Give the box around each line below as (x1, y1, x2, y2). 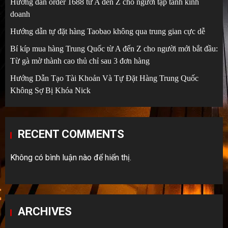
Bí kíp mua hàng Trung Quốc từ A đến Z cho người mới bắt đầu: (10, 44, 218, 53)
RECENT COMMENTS (18, 128, 124, 141)
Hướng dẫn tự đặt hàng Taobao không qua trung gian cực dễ (10, 27, 205, 36)
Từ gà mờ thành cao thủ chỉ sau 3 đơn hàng (10, 56, 150, 66)
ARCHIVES (18, 205, 72, 218)
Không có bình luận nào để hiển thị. (10, 153, 131, 163)
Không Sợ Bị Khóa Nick (10, 86, 91, 95)
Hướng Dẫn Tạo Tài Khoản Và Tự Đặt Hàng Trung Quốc (10, 74, 198, 83)
